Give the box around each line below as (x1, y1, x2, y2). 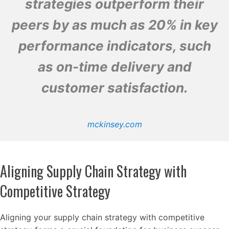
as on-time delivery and (37, 59, 192, 75)
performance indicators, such (18, 38, 211, 54)
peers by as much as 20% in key (11, 17, 218, 33)
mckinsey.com (87, 119, 142, 129)
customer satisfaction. (41, 80, 188, 96)
